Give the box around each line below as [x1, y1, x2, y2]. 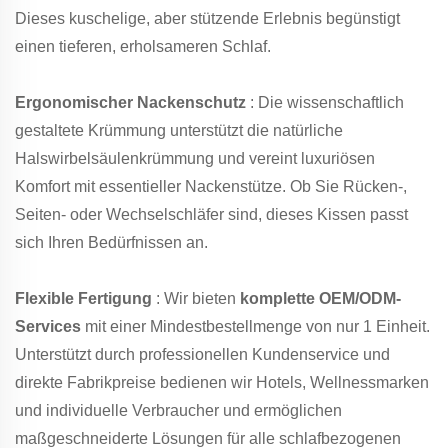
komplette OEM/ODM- [240, 290, 401, 308]
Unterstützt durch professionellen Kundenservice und [15, 346, 390, 364]
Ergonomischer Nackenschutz [15, 94, 250, 112]
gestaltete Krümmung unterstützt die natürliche [15, 122, 343, 140]
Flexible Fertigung [15, 290, 156, 308]
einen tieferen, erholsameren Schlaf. [15, 38, 271, 56]
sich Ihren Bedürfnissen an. [15, 234, 208, 252]
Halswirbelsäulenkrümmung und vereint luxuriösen [15, 150, 375, 168]
